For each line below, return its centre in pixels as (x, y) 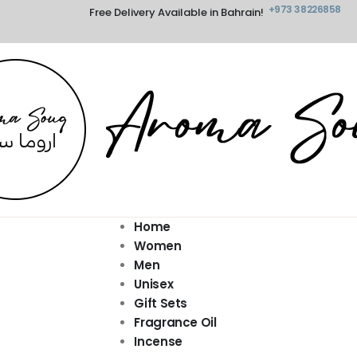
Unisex (154, 284)
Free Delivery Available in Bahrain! (176, 12)
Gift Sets (161, 304)
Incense (158, 342)
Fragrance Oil (175, 323)
